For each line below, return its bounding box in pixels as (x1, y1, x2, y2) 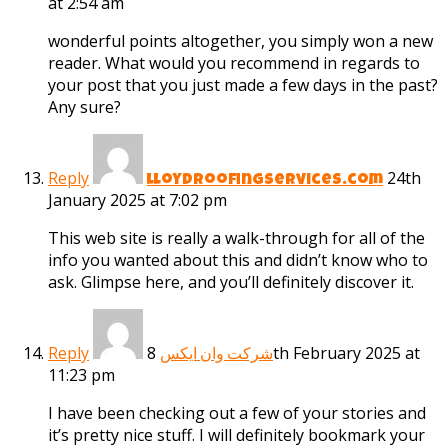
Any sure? (48, 96, 121, 119)
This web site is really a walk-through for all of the (48, 227, 425, 250)
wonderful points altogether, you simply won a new (48, 30, 433, 53)
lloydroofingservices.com (147, 173, 383, 190)
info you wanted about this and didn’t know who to (48, 249, 428, 272)
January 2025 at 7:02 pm (48, 189, 227, 212)
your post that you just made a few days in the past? (48, 74, 438, 97)
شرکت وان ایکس (160, 348, 273, 365)
